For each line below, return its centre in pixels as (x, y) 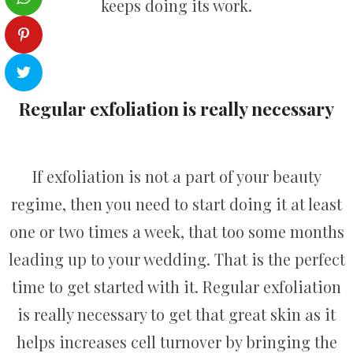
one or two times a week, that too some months (176, 232)
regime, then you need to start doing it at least (176, 204)
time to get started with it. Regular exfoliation (176, 287)
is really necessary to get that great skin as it (176, 314)
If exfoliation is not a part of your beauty (176, 176)
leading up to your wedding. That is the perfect (176, 259)
